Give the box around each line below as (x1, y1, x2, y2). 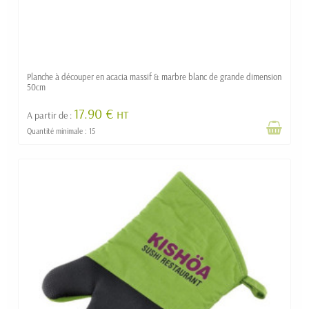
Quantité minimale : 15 (27, 126, 95, 136)
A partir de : (27, 108, 74, 121)
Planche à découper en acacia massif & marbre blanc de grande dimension (27, 70, 281, 82)
